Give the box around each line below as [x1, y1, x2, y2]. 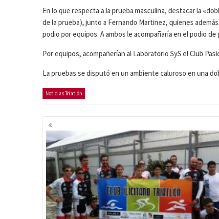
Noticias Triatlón [45, 90, 82, 97]
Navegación [42, 113, 100, 129]
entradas [42, 137, 85, 153]
